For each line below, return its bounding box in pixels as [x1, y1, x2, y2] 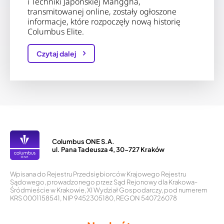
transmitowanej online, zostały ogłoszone [27, 6, 176, 17]
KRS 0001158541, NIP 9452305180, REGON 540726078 [10, 194, 177, 202]
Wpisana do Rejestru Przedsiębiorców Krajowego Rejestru [10, 170, 186, 178]
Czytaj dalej [36, 49, 77, 58]
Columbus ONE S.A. [52, 137, 114, 145]
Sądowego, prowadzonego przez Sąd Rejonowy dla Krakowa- [10, 178, 197, 186]
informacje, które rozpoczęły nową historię [27, 16, 180, 27]
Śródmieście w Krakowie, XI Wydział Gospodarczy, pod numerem [10, 186, 207, 194]
